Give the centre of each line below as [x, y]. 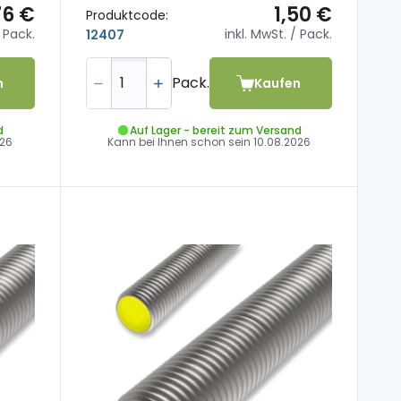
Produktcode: [127, 15]
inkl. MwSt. [255, 34]
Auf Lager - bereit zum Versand [215, 130]
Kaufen [278, 83]
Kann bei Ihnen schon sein [180, 142]
